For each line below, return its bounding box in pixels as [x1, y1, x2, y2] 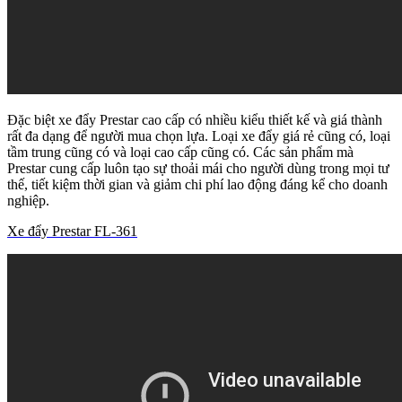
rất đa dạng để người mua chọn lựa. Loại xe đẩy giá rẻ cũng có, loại [7, 128, 390, 144]
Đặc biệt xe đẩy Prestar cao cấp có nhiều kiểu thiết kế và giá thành [7, 112, 382, 128]
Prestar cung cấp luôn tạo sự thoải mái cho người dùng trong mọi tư [7, 161, 389, 177]
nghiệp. [7, 193, 53, 209]
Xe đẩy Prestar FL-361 [7, 223, 137, 240]
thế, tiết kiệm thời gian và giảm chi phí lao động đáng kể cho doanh [7, 177, 388, 193]
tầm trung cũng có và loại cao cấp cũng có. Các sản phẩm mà [7, 144, 354, 161]
